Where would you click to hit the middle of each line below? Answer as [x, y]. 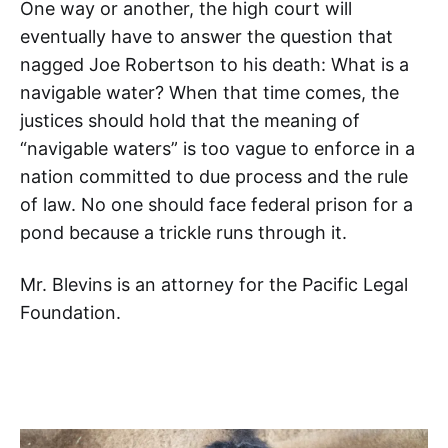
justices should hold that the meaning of [190, 120]
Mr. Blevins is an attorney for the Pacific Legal [214, 284]
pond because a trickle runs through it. [183, 232]
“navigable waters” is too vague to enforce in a [217, 148]
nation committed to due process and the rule [214, 176]
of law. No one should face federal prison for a [216, 204]
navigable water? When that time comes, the [209, 92]
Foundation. [70, 312]
